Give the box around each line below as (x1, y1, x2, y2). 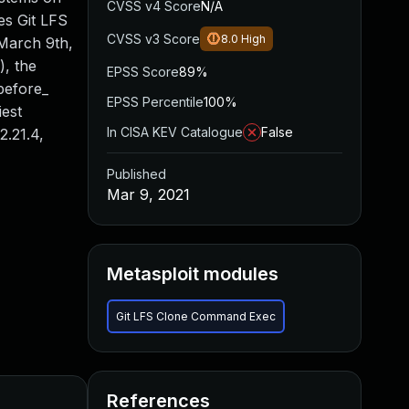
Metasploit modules (107, 263, 278, 285)
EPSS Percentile (107, 94, 204, 110)
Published (107, 166, 166, 182)
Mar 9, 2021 (107, 185, 190, 204)
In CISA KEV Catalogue (107, 124, 243, 140)
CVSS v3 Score (107, 31, 200, 47)
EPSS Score (107, 64, 179, 79)
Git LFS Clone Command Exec (116, 309, 276, 323)
